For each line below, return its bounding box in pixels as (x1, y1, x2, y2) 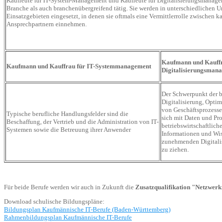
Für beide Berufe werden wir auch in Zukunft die (4, 183, 135, 191)
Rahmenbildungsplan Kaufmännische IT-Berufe (4, 213, 132, 221)
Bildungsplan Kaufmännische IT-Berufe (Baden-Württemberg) (4, 205, 170, 213)
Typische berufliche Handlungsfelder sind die (6, 110, 128, 117)
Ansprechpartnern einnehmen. (6, 20, 88, 28)
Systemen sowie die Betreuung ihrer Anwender (6, 125, 131, 133)
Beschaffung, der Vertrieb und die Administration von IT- (6, 117, 159, 125)
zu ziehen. (162, 145, 189, 153)
